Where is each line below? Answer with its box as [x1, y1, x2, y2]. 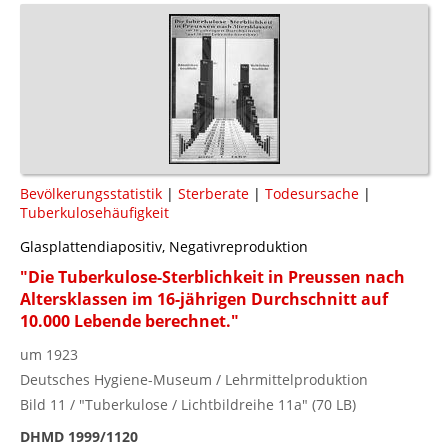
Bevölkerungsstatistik [20, 183, 162, 203]
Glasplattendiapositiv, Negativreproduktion [20, 236, 308, 256]
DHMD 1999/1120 [20, 426, 138, 446]
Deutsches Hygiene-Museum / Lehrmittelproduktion [20, 369, 368, 389]
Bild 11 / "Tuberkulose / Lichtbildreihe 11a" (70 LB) [20, 394, 356, 414]
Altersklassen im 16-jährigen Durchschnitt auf [20, 287, 388, 310]
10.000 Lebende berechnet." [20, 309, 239, 332]
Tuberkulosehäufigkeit [20, 202, 169, 222]
